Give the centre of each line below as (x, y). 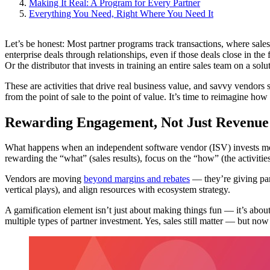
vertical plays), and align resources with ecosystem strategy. (118, 190)
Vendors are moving (44, 179)
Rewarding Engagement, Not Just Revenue (137, 122)
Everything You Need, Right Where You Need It (121, 13)
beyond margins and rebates (137, 179)
